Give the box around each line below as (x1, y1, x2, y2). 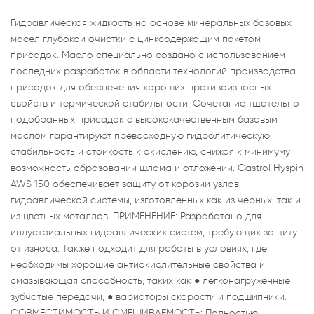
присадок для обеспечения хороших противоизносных (11, 81, 271, 93)
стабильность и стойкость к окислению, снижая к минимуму (11, 145, 290, 158)
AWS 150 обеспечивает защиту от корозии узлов (11, 177, 239, 190)
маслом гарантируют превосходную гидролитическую (11, 129, 270, 142)
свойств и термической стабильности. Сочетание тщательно (11, 97, 299, 109)
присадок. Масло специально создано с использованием (11, 48, 285, 61)
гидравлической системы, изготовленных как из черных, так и (11, 193, 301, 206)
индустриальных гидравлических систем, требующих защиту (11, 226, 297, 238)
